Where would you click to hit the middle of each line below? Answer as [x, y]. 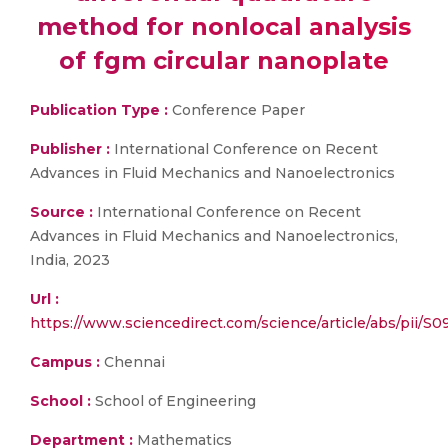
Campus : [65, 362]
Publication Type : [99, 110]
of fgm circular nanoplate [224, 60]
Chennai [132, 362]
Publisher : [72, 149]
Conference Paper [236, 110]
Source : [61, 212]
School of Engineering [173, 401]
